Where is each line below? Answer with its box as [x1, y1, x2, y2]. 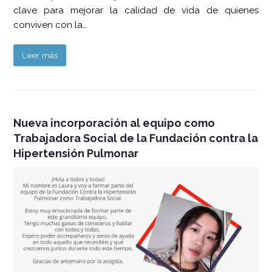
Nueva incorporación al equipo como [13, 117, 216, 130]
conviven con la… [13, 19, 87, 31]
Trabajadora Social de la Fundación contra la [13, 132, 259, 145]
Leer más [22, 50, 58, 61]
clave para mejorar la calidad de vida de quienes [13, 5, 259, 16]
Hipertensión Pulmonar [13, 147, 139, 160]
